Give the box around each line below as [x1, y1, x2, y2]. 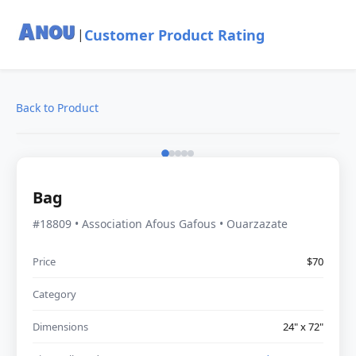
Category [33, 286, 76, 301]
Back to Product [16, 100, 99, 115]
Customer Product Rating [83, 25, 265, 44]
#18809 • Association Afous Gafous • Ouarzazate [33, 215, 288, 231]
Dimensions [33, 319, 88, 334]
